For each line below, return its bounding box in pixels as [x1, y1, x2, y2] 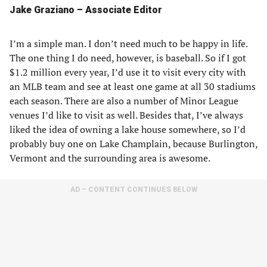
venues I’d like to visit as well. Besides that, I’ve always [10, 108, 243, 122]
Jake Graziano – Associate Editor [10, 4, 162, 15]
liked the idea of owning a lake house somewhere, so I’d [10, 123, 246, 136]
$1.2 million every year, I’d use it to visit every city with [10, 66, 246, 79]
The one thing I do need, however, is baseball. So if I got [10, 51, 246, 64]
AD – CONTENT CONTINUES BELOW [70, 185, 197, 194]
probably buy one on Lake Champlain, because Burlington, [10, 137, 257, 150]
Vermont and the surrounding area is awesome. [10, 151, 210, 164]
